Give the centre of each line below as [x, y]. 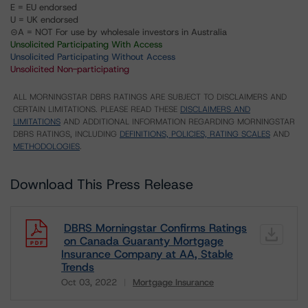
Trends [78, 267]
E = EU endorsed [44, 7]
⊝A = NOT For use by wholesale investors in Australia [119, 32]
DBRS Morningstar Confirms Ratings [155, 228]
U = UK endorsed [44, 20]
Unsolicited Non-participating [70, 69]
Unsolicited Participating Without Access [93, 57]
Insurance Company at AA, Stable [147, 254]
